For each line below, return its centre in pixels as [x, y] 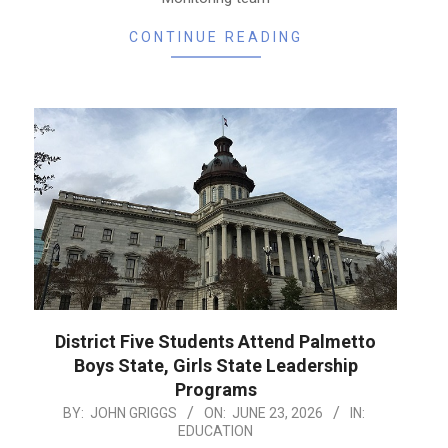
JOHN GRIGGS [133, 412]
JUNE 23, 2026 [277, 412]
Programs [215, 389]
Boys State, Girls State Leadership [215, 365]
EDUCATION [215, 430]
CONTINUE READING [215, 37]
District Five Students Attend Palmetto [215, 341]
